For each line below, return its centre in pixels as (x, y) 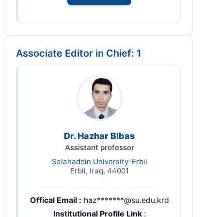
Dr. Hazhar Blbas (99, 136)
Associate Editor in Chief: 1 (79, 54)
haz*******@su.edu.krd (126, 200)
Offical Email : (55, 200)
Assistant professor (99, 148)
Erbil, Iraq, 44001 (99, 171)
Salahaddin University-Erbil (99, 162)
